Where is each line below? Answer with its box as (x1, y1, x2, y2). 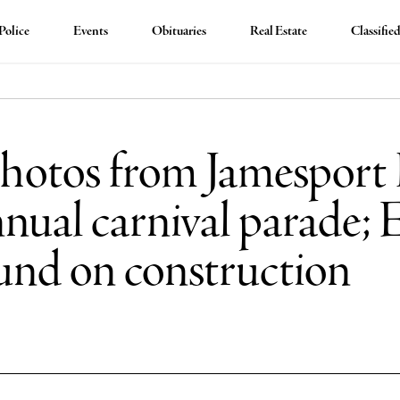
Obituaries (152, 22, 207, 40)
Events (73, 22, 109, 40)
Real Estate (250, 22, 308, 40)
